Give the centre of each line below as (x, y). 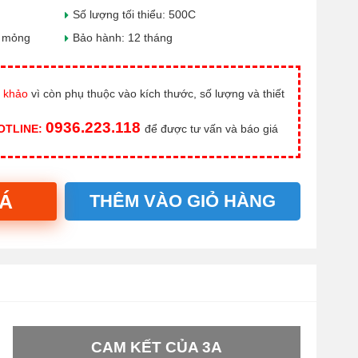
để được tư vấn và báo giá (211, 129)
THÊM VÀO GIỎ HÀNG (183, 201)
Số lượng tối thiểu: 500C (134, 14)
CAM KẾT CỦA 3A (157, 347)
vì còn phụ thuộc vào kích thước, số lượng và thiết (156, 93)
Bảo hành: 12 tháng (123, 38)
